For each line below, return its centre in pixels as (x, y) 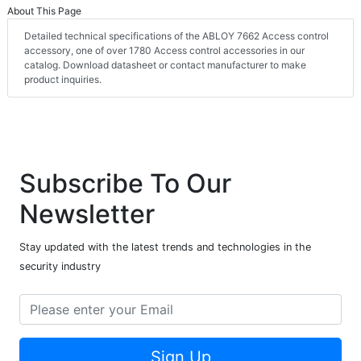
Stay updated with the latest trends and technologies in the (165, 247)
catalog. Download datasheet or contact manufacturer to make (165, 65)
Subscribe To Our (125, 184)
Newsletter (87, 214)
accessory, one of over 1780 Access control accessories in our (164, 51)
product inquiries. (63, 80)
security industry (60, 267)
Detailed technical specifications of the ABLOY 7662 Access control (176, 36)
